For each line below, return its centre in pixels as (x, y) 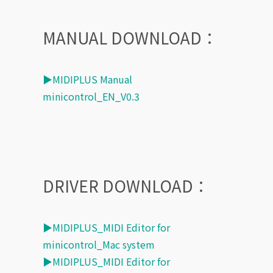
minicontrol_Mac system (99, 245)
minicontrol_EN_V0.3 (91, 96)
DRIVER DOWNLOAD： (126, 186)
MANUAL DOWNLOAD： (130, 38)
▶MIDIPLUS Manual (87, 79)
